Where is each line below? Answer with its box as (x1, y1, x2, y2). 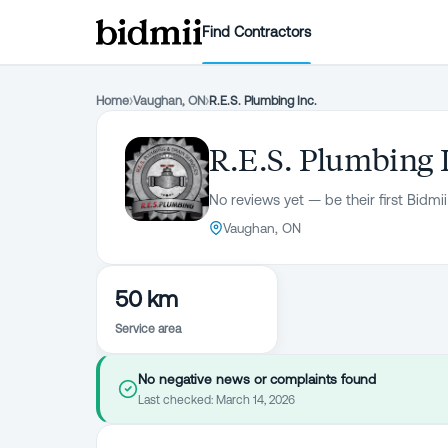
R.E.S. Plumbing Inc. (209, 93, 317, 108)
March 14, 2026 (216, 393, 295, 407)
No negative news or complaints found (138, 371, 376, 387)
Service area (115, 322, 181, 336)
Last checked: (138, 393, 216, 407)
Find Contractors (202, 23, 312, 40)
